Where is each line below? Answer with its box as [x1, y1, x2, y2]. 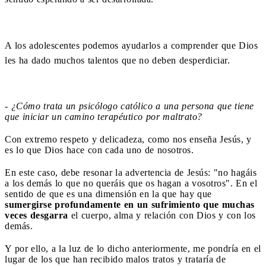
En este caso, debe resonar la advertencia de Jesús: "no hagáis [5, 167, 256, 178]
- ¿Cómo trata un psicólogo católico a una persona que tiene [5, 100, 254, 111]
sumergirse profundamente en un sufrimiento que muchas [5, 199, 255, 210]
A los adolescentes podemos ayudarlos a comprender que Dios [5, 40, 258, 50]
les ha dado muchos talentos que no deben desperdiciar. [5, 55, 230, 65]
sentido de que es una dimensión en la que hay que [5, 188, 212, 199]
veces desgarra [5, 210, 68, 220]
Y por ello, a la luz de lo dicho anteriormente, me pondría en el [5, 243, 261, 254]
